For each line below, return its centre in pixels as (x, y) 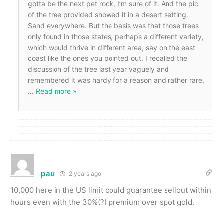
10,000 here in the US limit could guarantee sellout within (111, 190)
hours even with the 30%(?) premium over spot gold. (102, 202)
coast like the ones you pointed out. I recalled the (108, 58)
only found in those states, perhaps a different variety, (116, 36)
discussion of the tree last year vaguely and (98, 69)
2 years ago (84, 173)
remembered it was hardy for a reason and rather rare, (116, 80)
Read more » (56, 91)
